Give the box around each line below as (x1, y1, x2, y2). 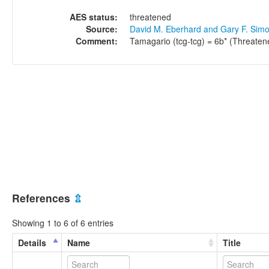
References (12, 190, 73, 206)
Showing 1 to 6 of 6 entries (12, 216, 113, 229)
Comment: (76, 34, 118, 47)
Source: (86, 22, 118, 35)
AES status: (70, 10, 118, 23)
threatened (130, 10, 171, 23)
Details (18, 236, 46, 249)
